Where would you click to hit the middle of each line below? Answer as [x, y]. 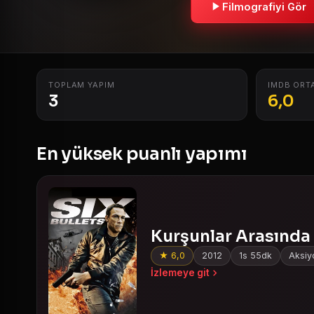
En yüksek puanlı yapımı [142, 154]
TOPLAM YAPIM [82, 85]
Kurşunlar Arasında [231, 237]
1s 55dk [255, 255]
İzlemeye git [180, 273]
